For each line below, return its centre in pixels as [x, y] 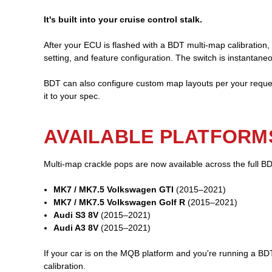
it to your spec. [72, 96]
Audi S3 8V [76, 215]
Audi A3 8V [76, 227]
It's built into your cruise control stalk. [123, 19]
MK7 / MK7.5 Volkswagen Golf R [120, 202]
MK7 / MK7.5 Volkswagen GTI [114, 189]
